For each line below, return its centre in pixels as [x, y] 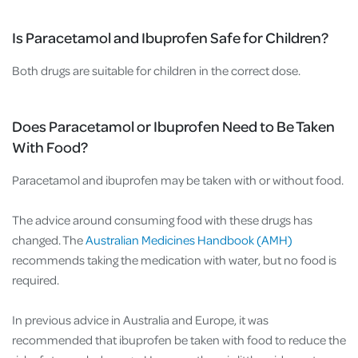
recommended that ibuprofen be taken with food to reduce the [179, 340]
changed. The [49, 240]
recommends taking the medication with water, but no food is [174, 260]
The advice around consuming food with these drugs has [162, 220]
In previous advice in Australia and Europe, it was [140, 320]
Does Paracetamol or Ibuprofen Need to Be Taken [173, 126]
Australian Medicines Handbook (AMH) [189, 240]
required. [37, 280]
